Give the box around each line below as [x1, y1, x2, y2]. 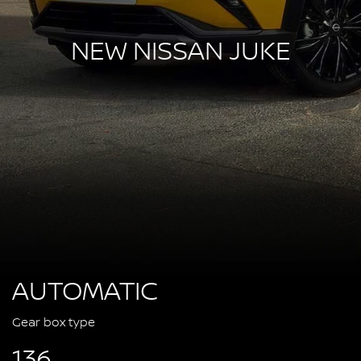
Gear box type [11, 315, 95, 330]
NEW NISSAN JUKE [70, 36, 291, 68]
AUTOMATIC [11, 276, 158, 308]
